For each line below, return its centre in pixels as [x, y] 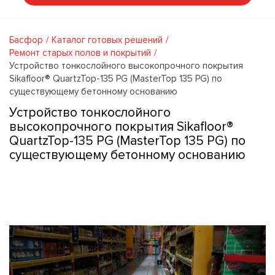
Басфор [26, 40]
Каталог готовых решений [107, 40]
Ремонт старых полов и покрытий [80, 52]
